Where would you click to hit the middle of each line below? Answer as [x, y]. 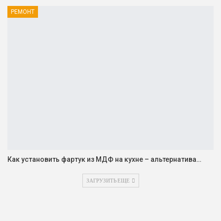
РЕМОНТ [23, 12]
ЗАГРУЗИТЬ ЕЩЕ [108, 181]
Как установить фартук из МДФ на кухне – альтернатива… [104, 160]
